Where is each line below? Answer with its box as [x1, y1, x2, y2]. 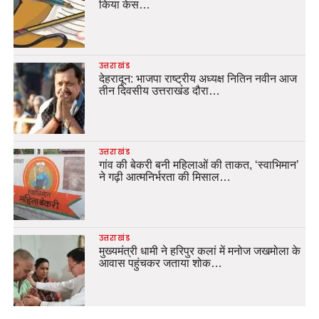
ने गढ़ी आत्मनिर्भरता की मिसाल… [98, 170, 231, 183]
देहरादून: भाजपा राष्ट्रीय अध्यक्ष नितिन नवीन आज [98, 72, 297, 85]
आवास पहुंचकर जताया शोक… [98, 256, 222, 269]
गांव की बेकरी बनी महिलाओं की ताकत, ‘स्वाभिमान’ [98, 158, 299, 171]
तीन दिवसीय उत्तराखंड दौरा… [98, 84, 220, 97]
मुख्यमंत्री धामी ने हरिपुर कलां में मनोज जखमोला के [98, 244, 300, 257]
